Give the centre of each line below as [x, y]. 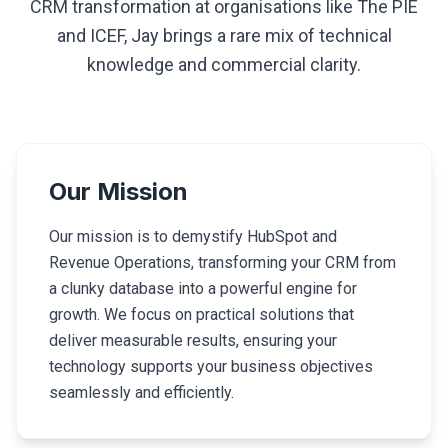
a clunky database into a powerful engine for [203, 288]
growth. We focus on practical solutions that [201, 314]
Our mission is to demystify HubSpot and [193, 236]
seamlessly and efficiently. [141, 392]
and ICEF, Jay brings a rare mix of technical [224, 35]
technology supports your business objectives [211, 366]
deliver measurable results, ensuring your [193, 340]
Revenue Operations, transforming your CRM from [222, 262]
